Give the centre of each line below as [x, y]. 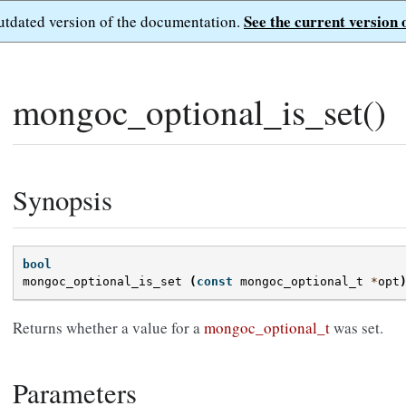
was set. [357, 328]
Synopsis [63, 200]
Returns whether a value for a [108, 328]
